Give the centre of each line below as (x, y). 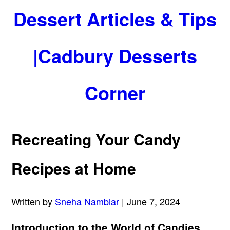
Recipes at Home (74, 168)
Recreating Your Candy (96, 139)
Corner (115, 92)
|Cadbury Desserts (115, 55)
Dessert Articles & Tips (115, 18)
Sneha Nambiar (87, 202)
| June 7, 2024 (150, 202)
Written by (33, 202)
